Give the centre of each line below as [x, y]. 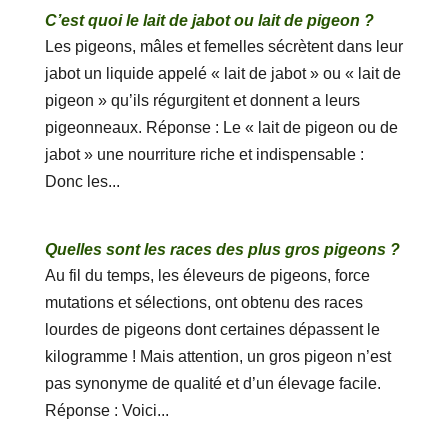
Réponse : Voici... [106, 410]
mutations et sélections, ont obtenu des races [203, 302]
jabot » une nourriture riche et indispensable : [204, 154]
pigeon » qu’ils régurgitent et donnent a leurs [202, 100]
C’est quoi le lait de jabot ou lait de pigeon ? [209, 20]
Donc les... [82, 181]
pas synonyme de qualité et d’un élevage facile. [212, 383]
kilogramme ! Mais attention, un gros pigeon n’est [217, 356]
